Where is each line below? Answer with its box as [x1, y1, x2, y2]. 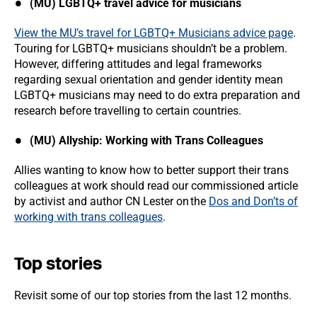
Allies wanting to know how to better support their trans [14, 163, 289, 177]
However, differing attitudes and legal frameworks [14, 57, 262, 71]
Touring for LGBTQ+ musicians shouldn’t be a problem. [14, 42, 287, 55]
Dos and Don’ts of [209, 195, 298, 208]
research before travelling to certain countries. [14, 104, 241, 117]
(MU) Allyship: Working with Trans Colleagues [30, 134, 263, 147]
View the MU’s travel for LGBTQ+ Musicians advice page [14, 26, 293, 40]
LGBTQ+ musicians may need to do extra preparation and [14, 88, 300, 102]
